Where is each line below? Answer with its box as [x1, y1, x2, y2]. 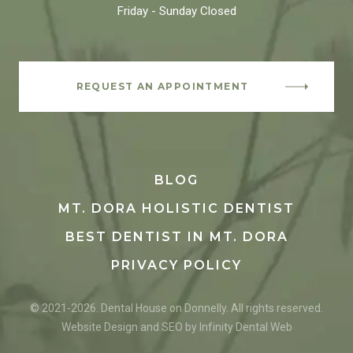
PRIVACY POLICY [111, 258, 242, 273]
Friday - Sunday [117, 4, 197, 19]
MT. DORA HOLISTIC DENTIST [58, 201, 295, 217]
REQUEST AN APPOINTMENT [76, 80, 249, 93]
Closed [196, 4, 236, 19]
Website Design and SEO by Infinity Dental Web [61, 321, 292, 334]
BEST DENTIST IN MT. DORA [65, 229, 288, 245]
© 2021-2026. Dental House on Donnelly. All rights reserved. [30, 302, 323, 315]
